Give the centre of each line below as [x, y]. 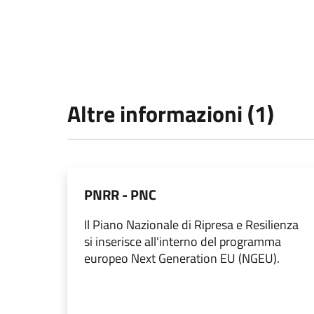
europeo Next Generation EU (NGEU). [182, 259]
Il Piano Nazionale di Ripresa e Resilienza [191, 225]
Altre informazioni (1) [171, 114]
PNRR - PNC [120, 195]
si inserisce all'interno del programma [183, 242]
